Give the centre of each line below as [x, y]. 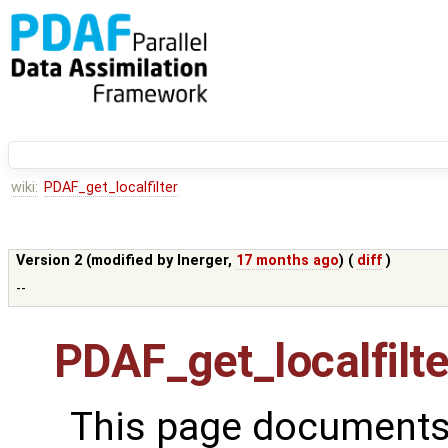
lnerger [203, 261]
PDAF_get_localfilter [110, 188]
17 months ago [288, 261]
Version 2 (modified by [97, 261]
